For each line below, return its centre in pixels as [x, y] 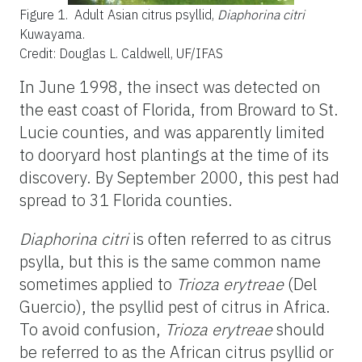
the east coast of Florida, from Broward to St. [179, 109]
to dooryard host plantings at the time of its [174, 154]
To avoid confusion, [92, 329]
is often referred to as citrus [230, 238]
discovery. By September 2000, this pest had [179, 177]
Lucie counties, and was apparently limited [172, 132]
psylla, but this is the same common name [170, 261]
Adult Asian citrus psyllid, [146, 14]
